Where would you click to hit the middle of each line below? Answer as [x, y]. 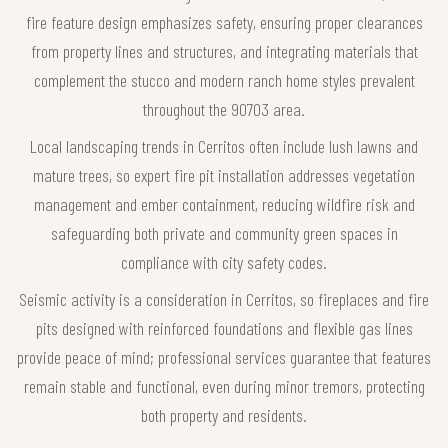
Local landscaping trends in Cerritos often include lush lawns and [224, 146]
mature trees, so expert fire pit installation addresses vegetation [224, 175]
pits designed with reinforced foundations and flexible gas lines [224, 328]
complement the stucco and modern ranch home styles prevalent [224, 80]
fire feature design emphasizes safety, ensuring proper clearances [224, 22]
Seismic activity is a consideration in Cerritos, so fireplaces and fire [224, 299]
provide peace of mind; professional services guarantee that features [224, 357]
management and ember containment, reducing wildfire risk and [224, 204]
